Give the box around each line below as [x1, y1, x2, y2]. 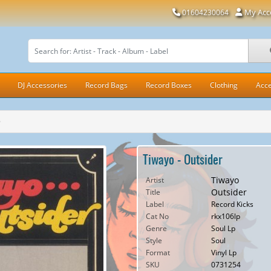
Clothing [210, 80, 238, 90]
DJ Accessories [18, 80, 67, 90]
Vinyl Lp [211, 247, 237, 258]
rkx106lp [211, 211, 240, 221]
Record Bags [85, 80, 128, 90]
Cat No [146, 211, 169, 221]
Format [146, 247, 170, 258]
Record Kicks [211, 199, 253, 209]
